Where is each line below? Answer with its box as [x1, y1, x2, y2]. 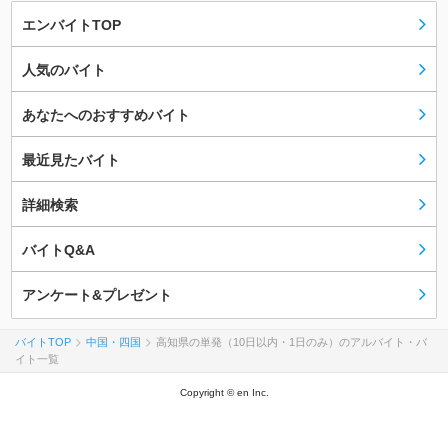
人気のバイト [22, 62, 106, 79]
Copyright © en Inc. [179, 387, 269, 399]
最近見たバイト [22, 152, 120, 169]
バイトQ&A [22, 242, 95, 259]
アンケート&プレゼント [22, 287, 172, 304]
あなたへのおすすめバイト [22, 107, 190, 124]
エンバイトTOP [22, 17, 121, 34]
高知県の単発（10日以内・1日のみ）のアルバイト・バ [156, 336, 427, 349]
